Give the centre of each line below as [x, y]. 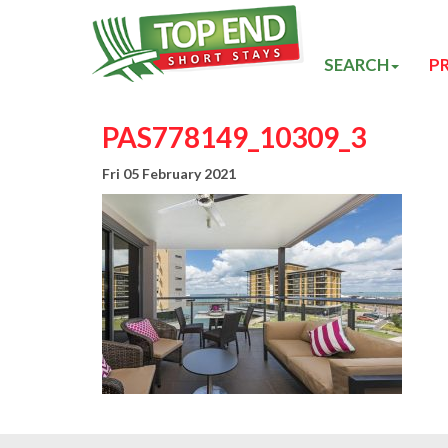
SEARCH [356, 64]
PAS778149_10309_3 [234, 137]
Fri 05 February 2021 [169, 173]
